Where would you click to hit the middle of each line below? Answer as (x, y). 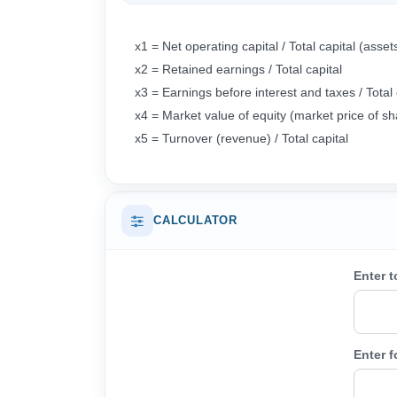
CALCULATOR (195, 221)
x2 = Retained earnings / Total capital (253, 69)
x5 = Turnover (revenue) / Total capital (242, 138)
